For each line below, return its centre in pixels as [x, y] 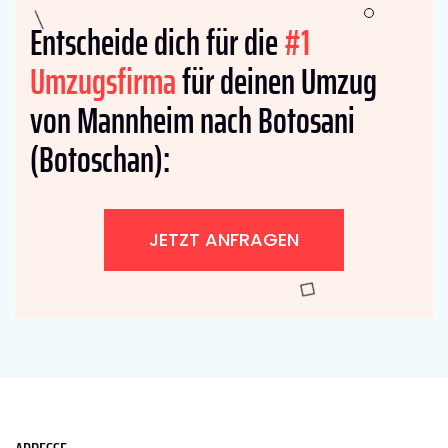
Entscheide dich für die [157, 42]
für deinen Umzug [276, 81]
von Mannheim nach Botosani [192, 120]
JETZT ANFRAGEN [224, 239]
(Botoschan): [100, 159]
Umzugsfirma [103, 81]
